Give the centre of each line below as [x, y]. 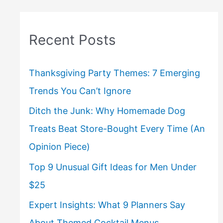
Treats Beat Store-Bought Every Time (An [117, 129]
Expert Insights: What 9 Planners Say [107, 205]
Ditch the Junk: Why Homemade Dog [107, 111]
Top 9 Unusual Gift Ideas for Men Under [112, 167]
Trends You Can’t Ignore [80, 91]
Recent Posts [72, 40]
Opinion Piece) [59, 147]
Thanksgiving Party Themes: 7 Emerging [114, 73]
